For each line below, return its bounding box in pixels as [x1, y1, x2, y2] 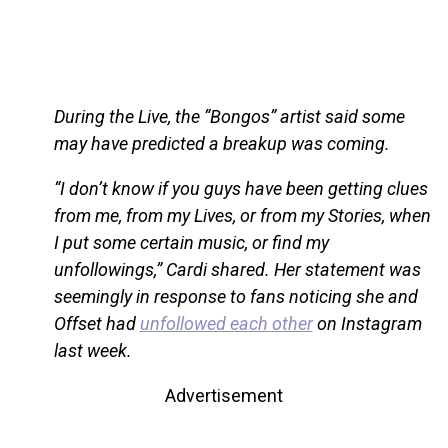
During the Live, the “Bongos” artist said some [53, 106, 405, 128]
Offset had [53, 313, 140, 335]
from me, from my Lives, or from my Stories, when [53, 205, 431, 227]
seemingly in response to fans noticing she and [53, 286, 418, 308]
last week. [53, 340, 132, 362]
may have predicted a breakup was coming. [53, 133, 394, 155]
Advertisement [165, 385, 283, 407]
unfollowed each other [139, 313, 313, 335]
